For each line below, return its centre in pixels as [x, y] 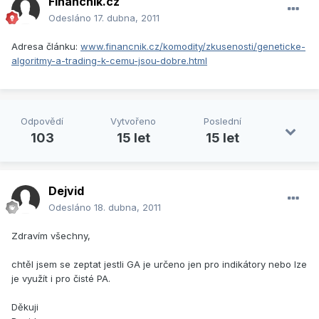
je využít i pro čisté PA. [61, 279]
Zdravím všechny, [51, 236]
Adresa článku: [46, 47]
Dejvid [66, 191]
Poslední [222, 121]
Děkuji [25, 307]
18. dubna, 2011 [127, 208]
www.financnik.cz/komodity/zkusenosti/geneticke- [193, 47]
